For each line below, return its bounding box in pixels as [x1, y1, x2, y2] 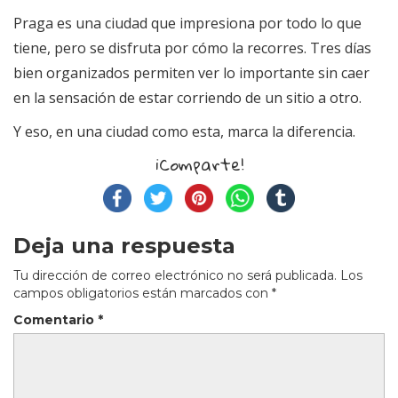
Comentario [13, 312, 98, 329]
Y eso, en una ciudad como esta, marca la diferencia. [13, 122, 355, 142]
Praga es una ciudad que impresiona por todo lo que [13, 13, 362, 34]
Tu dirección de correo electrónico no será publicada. [13, 267, 337, 284]
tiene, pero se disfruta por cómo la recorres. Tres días [13, 38, 371, 59]
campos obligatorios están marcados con [13, 285, 272, 302]
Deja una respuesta [13, 233, 235, 259]
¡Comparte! [155, 148, 243, 180]
